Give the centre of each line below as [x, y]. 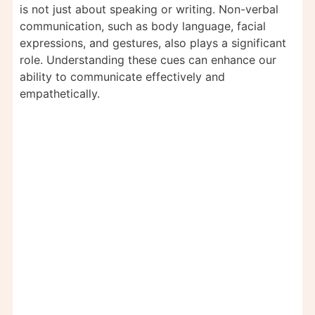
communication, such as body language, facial [143, 26]
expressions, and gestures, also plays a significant [153, 43]
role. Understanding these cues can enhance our [148, 60]
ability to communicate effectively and [122, 77]
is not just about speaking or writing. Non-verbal [149, 9]
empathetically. [60, 94]
